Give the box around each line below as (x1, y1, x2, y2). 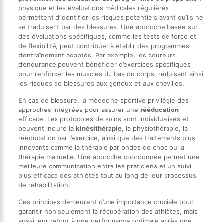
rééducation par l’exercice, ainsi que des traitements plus (18, 133, 195, 142)
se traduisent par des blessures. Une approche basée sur (18, 22, 198, 31)
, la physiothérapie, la (121, 124, 188, 132)
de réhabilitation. (18, 180, 70, 189)
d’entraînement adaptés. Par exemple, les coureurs (18, 51, 176, 59)
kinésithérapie (75, 124, 122, 132)
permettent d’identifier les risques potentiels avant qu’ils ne (18, 13, 203, 21)
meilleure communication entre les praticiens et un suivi (18, 162, 191, 170)
